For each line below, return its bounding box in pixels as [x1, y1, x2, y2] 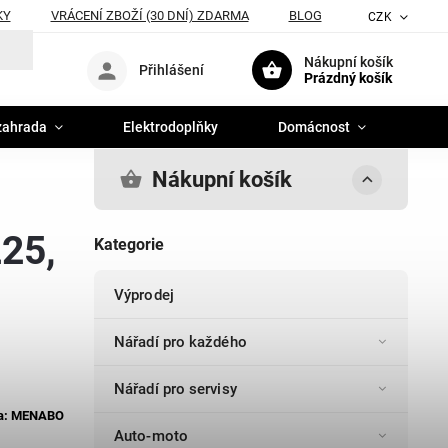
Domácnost [278, 119, 350, 135]
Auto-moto [114, 427, 188, 446]
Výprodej [114, 286, 174, 305]
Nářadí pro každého [114, 333, 247, 352]
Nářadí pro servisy [114, 380, 237, 399]
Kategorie [94, 235, 164, 254]
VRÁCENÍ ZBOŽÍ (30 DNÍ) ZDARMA [50, 7, 249, 23]
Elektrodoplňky [123, 119, 218, 135]
